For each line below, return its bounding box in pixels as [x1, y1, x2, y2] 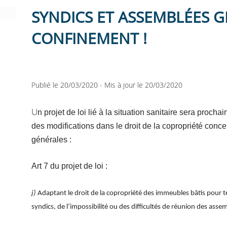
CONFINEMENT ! [31, 27, 147, 49]
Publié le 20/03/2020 [31, 80, 100, 90]
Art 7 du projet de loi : [31, 161, 108, 170]
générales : [31, 135, 72, 144]
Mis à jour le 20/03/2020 [104, 80, 183, 90]
